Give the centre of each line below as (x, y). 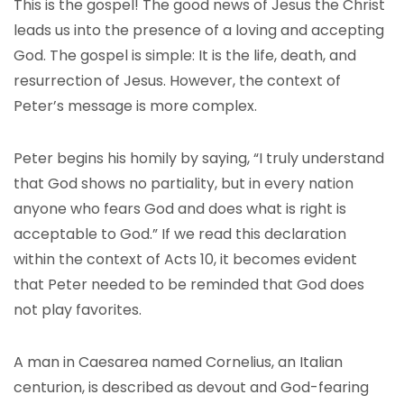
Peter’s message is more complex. (135, 106)
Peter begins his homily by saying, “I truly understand (199, 158)
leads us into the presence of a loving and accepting (199, 30)
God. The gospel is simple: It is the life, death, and (185, 55)
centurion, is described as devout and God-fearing (191, 387)
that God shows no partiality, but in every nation (184, 184)
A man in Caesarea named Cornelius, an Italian (178, 362)
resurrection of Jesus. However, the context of (177, 81)
